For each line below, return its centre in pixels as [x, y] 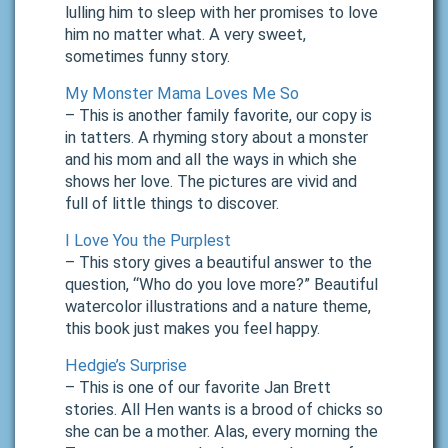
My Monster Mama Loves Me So [182, 94]
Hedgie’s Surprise [126, 366]
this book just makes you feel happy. [192, 329]
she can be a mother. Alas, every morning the [221, 432]
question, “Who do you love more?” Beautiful [221, 285]
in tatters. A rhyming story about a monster [216, 138]
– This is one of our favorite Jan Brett [198, 388]
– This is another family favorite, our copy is [218, 116]
